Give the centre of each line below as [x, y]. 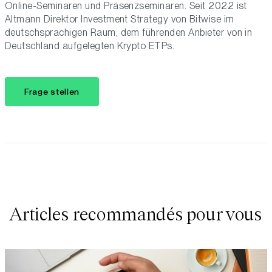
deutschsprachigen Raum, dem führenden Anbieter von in [129, 32]
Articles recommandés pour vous [136, 214]
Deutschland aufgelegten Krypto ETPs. [90, 46]
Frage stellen [52, 91]
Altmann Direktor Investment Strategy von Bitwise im [120, 19]
